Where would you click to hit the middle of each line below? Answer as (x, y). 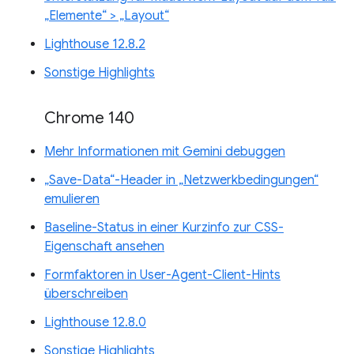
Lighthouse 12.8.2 (95, 45)
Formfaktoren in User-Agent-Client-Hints (162, 275)
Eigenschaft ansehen (104, 247)
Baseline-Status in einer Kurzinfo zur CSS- (164, 228)
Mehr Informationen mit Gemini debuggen (165, 152)
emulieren (72, 200)
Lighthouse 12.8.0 (95, 323)
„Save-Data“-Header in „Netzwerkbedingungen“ (181, 181)
